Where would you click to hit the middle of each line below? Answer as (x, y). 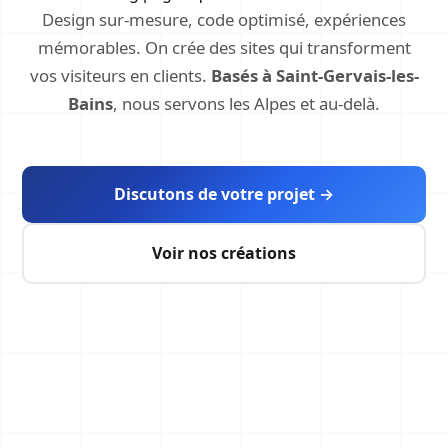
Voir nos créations (224, 253)
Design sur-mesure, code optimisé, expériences (224, 20)
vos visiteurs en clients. (120, 76)
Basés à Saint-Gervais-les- (314, 76)
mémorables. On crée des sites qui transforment (224, 48)
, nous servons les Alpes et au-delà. (246, 104)
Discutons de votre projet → (224, 194)
